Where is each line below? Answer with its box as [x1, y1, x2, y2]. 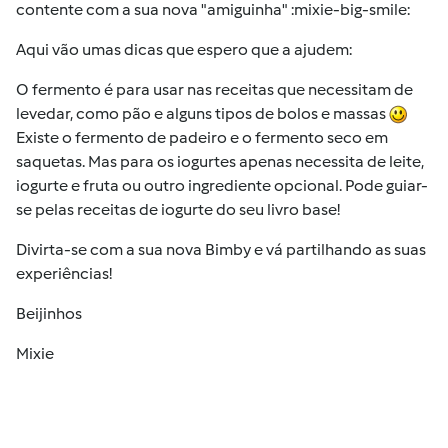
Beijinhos [16, 304, 82, 323]
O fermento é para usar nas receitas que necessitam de [16, 80, 413, 99]
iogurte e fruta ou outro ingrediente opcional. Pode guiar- [16, 176, 428, 195]
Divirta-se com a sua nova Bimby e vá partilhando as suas [16, 240, 426, 259]
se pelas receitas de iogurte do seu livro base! [16, 200, 340, 219]
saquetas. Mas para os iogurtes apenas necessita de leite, [16, 152, 424, 171]
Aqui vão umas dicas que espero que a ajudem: [16, 40, 352, 59]
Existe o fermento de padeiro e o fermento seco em [16, 128, 388, 147]
